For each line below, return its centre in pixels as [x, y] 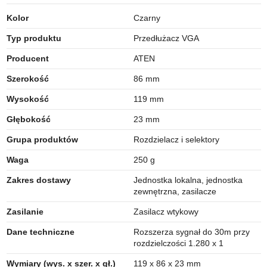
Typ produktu [34, 38]
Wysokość [27, 99]
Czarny [147, 18]
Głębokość [28, 119]
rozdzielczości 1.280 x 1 [178, 243]
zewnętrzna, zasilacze [175, 191]
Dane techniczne [40, 232]
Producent [27, 58]
